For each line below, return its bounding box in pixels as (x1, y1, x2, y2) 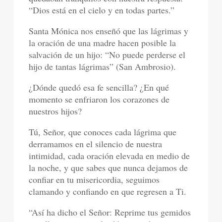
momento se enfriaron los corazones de (29, 93, 170, 105)
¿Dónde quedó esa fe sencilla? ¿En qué (29, 81, 169, 93)
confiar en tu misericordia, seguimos (29, 173, 160, 185)
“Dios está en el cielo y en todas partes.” (29, 3, 175, 16)
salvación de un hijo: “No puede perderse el (29, 48, 186, 60)
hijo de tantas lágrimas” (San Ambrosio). (29, 60, 176, 72)
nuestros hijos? (29, 105, 82, 117)
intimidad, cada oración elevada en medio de (29, 149, 190, 162)
